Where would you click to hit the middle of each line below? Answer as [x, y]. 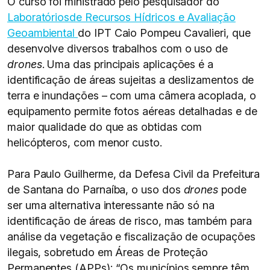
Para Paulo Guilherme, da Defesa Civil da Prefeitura [134, 174]
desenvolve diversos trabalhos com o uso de [118, 49]
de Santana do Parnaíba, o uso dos [96, 190]
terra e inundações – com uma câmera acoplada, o [132, 96]
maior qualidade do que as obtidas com [105, 127]
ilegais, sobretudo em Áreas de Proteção [108, 252]
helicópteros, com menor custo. [85, 143]
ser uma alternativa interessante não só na [111, 205]
